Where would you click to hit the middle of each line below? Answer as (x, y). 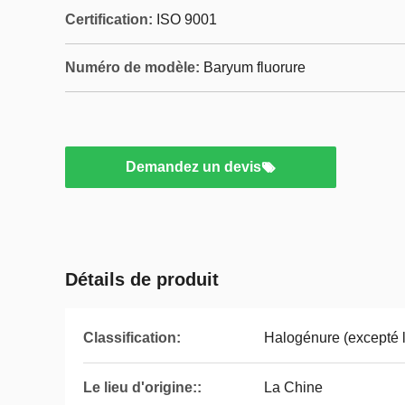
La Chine (293, 387)
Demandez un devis (193, 167)
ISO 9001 (187, 19)
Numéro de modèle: (132, 67)
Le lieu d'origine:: (142, 387)
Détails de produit (142, 279)
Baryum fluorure (254, 67)
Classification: (132, 338)
